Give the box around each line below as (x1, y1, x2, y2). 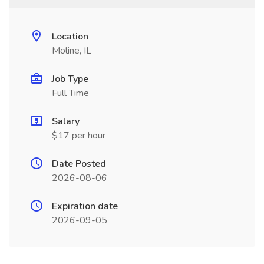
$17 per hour (52, 129, 105, 142)
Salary (52, 115, 80, 128)
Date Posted (52, 157, 106, 170)
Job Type (52, 72, 88, 85)
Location (52, 30, 88, 43)
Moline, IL (52, 44, 91, 57)
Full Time (52, 87, 89, 100)
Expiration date (52, 200, 118, 213)
